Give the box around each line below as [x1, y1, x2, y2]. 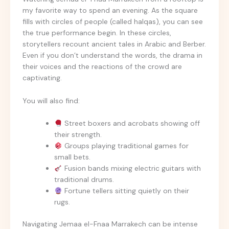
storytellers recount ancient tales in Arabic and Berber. [22, 39, 206, 49]
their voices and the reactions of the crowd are [22, 62, 182, 72]
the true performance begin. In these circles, [22, 28, 171, 38]
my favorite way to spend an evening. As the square [22, 6, 198, 15]
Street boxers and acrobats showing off [62, 119, 200, 128]
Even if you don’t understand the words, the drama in [22, 51, 202, 60]
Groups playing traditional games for [62, 141, 189, 151]
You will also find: [22, 96, 80, 105]
